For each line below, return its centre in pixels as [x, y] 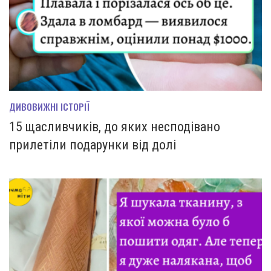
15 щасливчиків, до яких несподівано [115, 126]
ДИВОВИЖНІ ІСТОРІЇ [49, 106]
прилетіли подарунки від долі [93, 145]
